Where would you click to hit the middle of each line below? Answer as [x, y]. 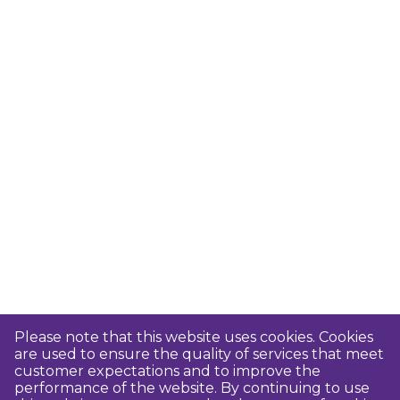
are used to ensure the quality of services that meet [199, 354]
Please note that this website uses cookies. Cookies [194, 337]
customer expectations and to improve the [167, 371]
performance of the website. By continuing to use [192, 388]
